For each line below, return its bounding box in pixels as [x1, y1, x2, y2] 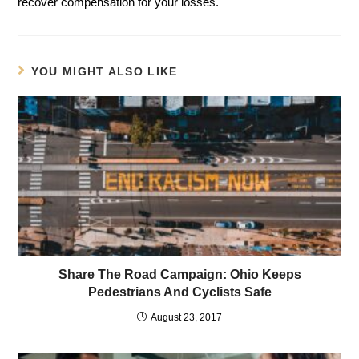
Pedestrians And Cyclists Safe [87, 284, 272, 299]
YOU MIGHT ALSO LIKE [30, 64, 178, 78]
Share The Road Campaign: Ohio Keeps [58, 267, 301, 281]
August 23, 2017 [151, 311, 222, 323]
